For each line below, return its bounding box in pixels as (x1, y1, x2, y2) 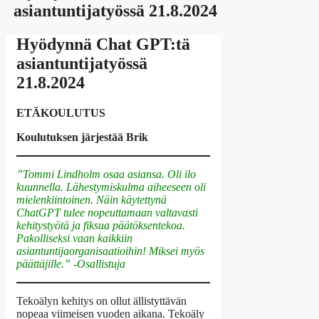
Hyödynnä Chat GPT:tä (16, 34, 190, 53)
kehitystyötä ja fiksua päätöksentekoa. (16, 219, 185, 231)
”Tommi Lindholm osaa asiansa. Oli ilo (16, 167, 196, 180)
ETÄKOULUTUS (16, 106, 105, 119)
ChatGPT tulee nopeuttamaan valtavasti (16, 206, 198, 219)
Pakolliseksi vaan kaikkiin (16, 231, 132, 244)
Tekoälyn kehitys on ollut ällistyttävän (16, 294, 187, 307)
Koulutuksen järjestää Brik (16, 130, 148, 143)
